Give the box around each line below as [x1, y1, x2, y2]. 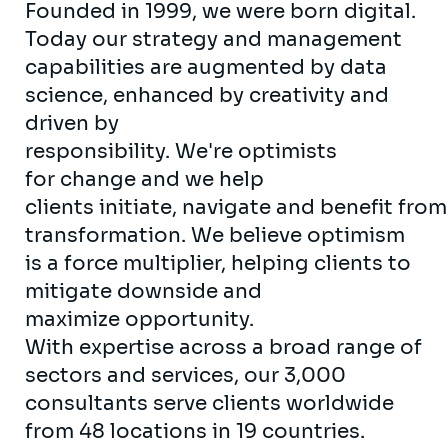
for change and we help [25, 166, 264, 192]
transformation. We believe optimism [25, 222, 405, 248]
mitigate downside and [25, 278, 262, 304]
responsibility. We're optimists [25, 138, 337, 164]
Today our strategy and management [25, 26, 402, 52]
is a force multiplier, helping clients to [25, 250, 411, 276]
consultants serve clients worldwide [25, 390, 394, 416]
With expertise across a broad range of [25, 334, 422, 360]
